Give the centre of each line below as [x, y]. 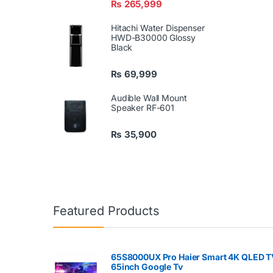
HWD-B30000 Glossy [153, 37]
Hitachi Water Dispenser [158, 27]
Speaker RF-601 [143, 107]
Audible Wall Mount [149, 97]
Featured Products [106, 211]
